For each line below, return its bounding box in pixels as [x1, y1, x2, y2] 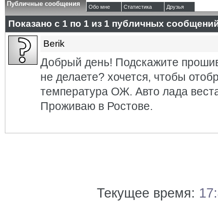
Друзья [166, 4, 184, 10]
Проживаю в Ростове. [40, 100, 153, 112]
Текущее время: [97, 186, 199, 200]
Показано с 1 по [8, 18, 84, 29]
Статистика [124, 4, 152, 10]
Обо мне [89, 4, 110, 10]
